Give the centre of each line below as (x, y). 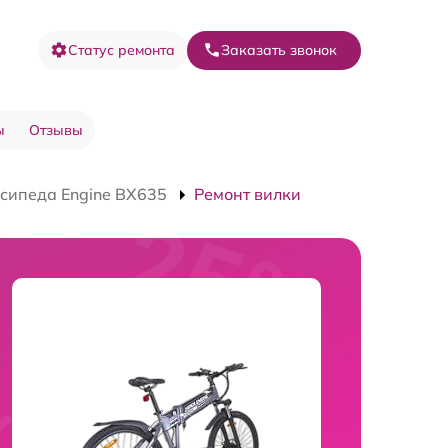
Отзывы (55, 129)
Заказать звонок (279, 49)
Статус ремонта (121, 49)
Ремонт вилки (247, 193)
